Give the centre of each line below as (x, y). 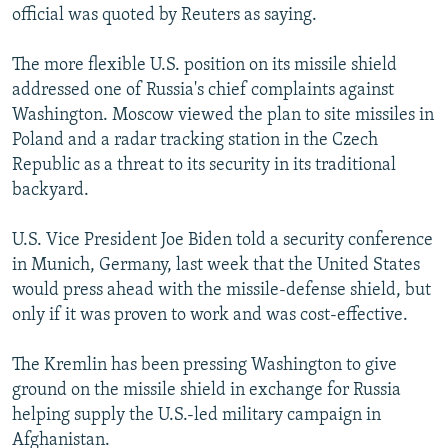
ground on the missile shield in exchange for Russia (206, 391)
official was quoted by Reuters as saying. (164, 16)
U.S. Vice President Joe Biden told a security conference (222, 241)
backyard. (50, 191)
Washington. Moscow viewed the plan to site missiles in (223, 116)
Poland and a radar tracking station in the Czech (195, 141)
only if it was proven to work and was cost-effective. (210, 316)
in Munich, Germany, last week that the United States (216, 266)
